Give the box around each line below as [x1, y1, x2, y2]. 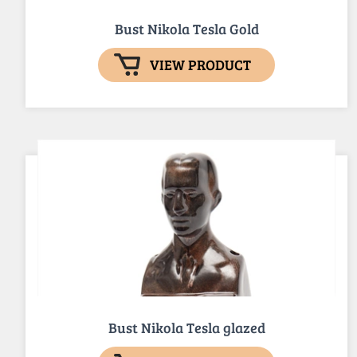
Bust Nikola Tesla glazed [108, 318, 265, 338]
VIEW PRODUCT [150, 55, 251, 75]
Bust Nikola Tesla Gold [114, 18, 259, 38]
